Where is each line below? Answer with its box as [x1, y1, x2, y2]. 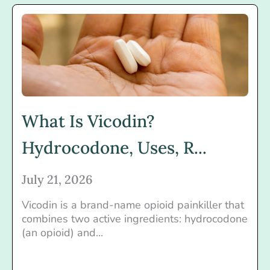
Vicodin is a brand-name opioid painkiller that [22, 197, 244, 212]
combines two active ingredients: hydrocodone [22, 211, 248, 226]
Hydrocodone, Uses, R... [22, 136, 207, 159]
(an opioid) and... [22, 225, 103, 240]
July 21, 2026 [22, 171, 93, 187]
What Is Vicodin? [22, 110, 155, 132]
